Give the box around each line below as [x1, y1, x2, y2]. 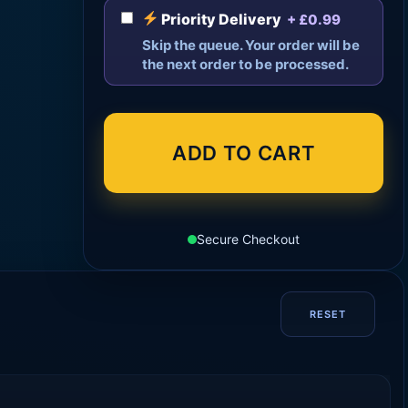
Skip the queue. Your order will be [142, 36, 361, 54]
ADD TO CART [171, 140, 316, 165]
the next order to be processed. [142, 55, 350, 73]
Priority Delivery [158, 9, 282, 28]
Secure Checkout [197, 230, 301, 247]
